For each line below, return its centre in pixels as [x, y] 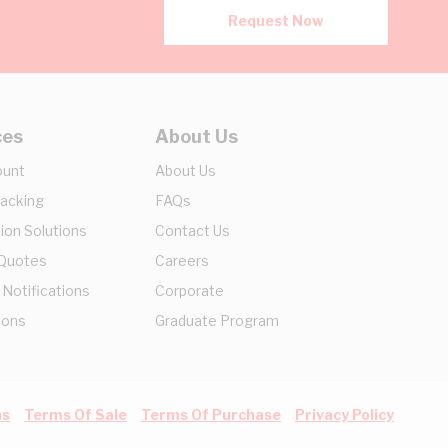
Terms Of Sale [75, 414]
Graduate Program [217, 320]
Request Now [276, 20]
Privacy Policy [344, 414]
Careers [182, 260]
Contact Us [192, 230]
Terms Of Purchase [211, 414]
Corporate [189, 290]
